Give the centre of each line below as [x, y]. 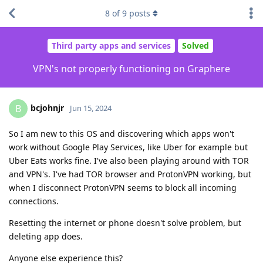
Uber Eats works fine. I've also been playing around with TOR [129, 160]
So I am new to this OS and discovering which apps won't [122, 133]
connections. [34, 201]
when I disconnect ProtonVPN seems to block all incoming [123, 187]
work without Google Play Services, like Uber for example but [128, 147]
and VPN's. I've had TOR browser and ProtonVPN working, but [130, 174]
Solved [195, 46]
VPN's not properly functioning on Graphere [131, 68]
